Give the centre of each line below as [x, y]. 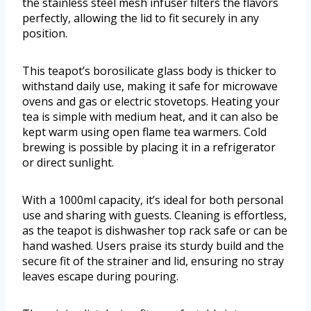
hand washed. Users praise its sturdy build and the [153, 246]
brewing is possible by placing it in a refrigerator [149, 148]
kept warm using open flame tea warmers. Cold [144, 132]
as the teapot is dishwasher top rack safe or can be [155, 231]
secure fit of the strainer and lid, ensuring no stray [153, 261]
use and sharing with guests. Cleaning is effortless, [154, 216]
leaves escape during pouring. [100, 277]
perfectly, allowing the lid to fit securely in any [141, 18]
